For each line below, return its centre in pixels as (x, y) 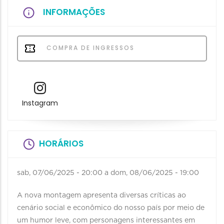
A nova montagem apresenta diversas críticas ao (101, 196)
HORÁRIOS (61, 144)
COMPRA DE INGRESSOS (89, 48)
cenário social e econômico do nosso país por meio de (111, 208)
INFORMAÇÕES (74, 12)
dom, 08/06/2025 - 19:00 (155, 173)
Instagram (40, 103)
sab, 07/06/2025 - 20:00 (60, 173)
